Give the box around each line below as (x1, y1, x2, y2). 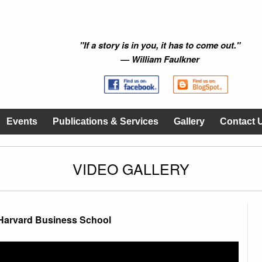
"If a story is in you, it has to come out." (80, 39, 241, 51)
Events (6, 116, 37, 127)
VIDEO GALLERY (73, 158, 189, 180)
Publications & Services (53, 116, 158, 127)
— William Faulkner (120, 53, 200, 65)
